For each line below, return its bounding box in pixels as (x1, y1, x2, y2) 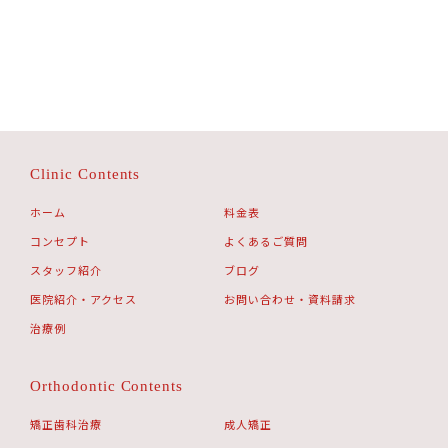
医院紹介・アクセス (30, 290, 137, 307)
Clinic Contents (30, 165, 141, 182)
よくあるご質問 (224, 232, 308, 249)
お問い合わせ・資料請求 (224, 290, 356, 307)
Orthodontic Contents (30, 377, 184, 394)
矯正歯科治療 (30, 415, 102, 432)
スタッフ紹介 (30, 261, 102, 278)
